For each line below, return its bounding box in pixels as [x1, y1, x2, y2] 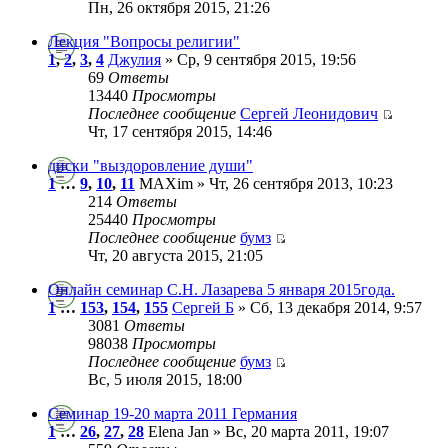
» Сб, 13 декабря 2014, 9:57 [234, 298, 422, 316]
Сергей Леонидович [240, 104, 378, 122]
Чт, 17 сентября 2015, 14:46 [88, 122, 272, 140]
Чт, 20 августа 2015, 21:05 [88, 246, 263, 264]
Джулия [108, 50, 161, 68]
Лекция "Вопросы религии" [48, 32, 240, 50]
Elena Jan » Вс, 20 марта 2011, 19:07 [144, 422, 389, 440]
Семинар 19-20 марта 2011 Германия [48, 404, 297, 422]
